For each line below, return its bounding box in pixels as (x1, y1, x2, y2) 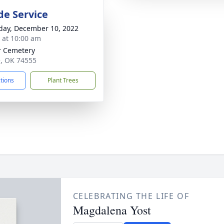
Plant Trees (47, 76, 78, 84)
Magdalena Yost (72, 202, 151, 218)
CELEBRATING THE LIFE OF (72, 190, 189, 201)
